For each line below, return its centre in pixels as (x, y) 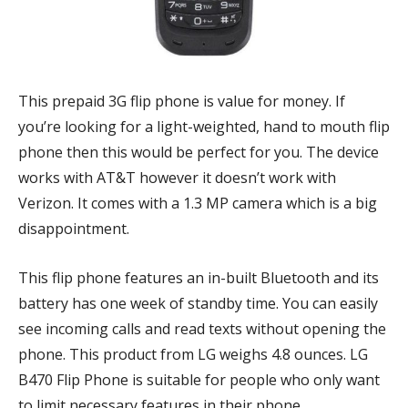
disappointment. (74, 229)
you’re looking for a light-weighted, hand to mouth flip (204, 127)
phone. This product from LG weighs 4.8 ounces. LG (193, 354)
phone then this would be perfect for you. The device (199, 152)
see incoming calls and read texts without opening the (202, 329)
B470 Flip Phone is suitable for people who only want (199, 380)
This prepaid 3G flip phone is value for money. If (182, 101)
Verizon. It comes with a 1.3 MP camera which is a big (198, 203)
